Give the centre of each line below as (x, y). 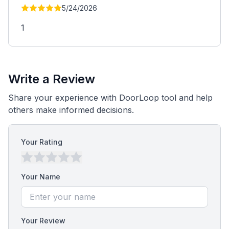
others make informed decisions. (71, 110)
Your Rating (42, 142)
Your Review (43, 221)
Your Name (41, 177)
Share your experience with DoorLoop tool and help (110, 98)
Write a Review (52, 79)
